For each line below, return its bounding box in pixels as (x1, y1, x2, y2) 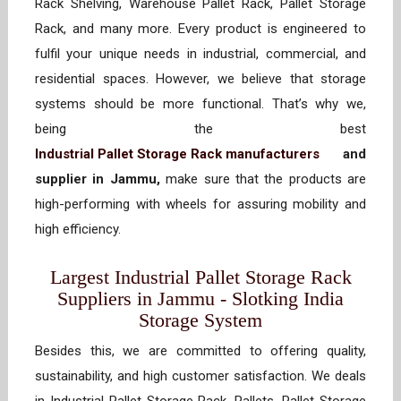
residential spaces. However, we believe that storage (35, 71, 366, 87)
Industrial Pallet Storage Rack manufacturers (35, 146, 320, 162)
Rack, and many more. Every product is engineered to (35, 21, 366, 37)
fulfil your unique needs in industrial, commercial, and (35, 46, 366, 62)
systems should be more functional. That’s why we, (35, 96, 366, 112)
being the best (35, 121, 366, 137)
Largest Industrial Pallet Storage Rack (49, 266, 352, 288)
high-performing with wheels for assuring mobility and (35, 196, 366, 212)
